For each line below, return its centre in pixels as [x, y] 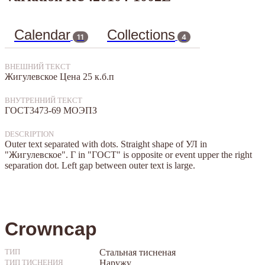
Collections [141, 34]
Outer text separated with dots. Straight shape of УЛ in [106, 144]
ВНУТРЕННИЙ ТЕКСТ [43, 100]
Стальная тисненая [138, 252]
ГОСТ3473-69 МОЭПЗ [51, 110]
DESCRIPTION [29, 134]
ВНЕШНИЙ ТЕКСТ [38, 67]
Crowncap [51, 229]
